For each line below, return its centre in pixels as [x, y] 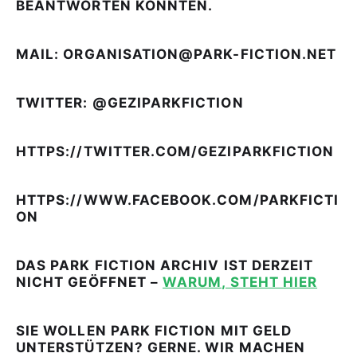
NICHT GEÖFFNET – [90, 282]
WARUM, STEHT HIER [240, 282]
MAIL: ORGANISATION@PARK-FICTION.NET [177, 54]
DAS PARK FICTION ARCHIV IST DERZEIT [165, 265]
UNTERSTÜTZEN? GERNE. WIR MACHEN [161, 347]
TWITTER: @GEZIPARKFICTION [130, 102]
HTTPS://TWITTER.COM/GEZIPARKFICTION [175, 151]
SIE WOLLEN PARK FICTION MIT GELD [154, 330]
